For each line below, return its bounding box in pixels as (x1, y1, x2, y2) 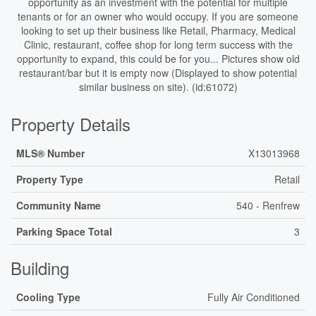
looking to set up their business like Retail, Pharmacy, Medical (20, 23, 296, 37)
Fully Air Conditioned (207, 290, 300, 304)
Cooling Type (16, 290, 80, 304)
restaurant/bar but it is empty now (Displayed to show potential (19, 66, 297, 80)
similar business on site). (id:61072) (78, 80, 238, 94)
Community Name (16, 198, 101, 212)
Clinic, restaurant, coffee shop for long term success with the (23, 37, 293, 51)
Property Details (11, 111, 130, 136)
